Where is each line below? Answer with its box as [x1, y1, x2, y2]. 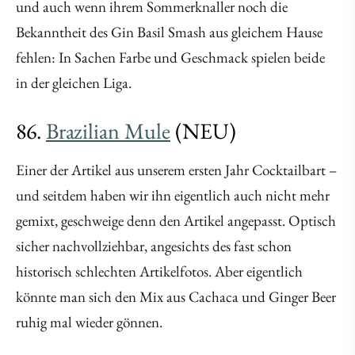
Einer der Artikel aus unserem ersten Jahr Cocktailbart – [16, 160, 337, 181]
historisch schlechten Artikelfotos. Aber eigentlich [16, 261, 303, 282]
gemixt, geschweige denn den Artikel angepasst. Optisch [16, 211, 336, 231]
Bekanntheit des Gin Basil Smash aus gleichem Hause [16, 22, 323, 43]
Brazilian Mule [46, 116, 170, 146]
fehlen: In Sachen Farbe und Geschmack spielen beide [16, 48, 325, 68]
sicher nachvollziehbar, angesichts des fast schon [16, 236, 292, 257]
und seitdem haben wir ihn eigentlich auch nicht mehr [16, 185, 330, 206]
